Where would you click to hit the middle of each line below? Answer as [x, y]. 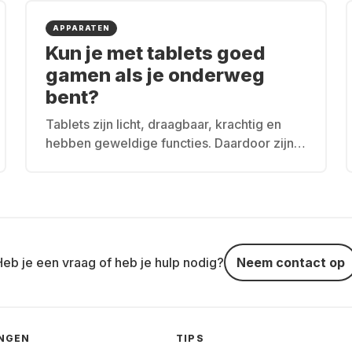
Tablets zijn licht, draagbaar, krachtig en [163, 124]
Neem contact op [291, 262]
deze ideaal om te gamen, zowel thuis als [168, 161]
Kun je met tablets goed [156, 53]
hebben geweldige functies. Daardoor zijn [170, 143]
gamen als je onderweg [155, 75]
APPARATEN [82, 27]
